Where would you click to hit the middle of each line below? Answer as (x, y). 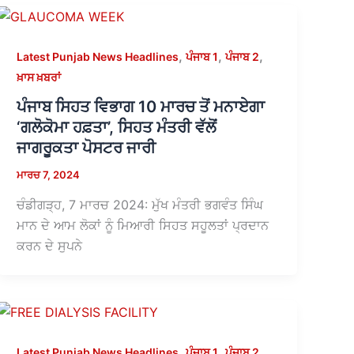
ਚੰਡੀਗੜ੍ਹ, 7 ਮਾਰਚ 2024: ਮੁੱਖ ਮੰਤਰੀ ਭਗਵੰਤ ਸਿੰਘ (140, 204)
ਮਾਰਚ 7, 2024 (49, 175)
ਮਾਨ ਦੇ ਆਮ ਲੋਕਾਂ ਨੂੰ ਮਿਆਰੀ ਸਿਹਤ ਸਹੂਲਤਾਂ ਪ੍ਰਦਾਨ (143, 225)
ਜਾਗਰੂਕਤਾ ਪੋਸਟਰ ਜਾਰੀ (87, 148)
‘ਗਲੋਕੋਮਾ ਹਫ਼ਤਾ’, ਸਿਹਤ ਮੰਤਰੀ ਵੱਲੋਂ (117, 128)
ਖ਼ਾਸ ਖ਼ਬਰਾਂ (39, 77)
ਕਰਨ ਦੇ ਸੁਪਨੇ (50, 245)
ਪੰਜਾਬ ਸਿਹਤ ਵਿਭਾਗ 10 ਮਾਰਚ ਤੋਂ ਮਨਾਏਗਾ (141, 107)
